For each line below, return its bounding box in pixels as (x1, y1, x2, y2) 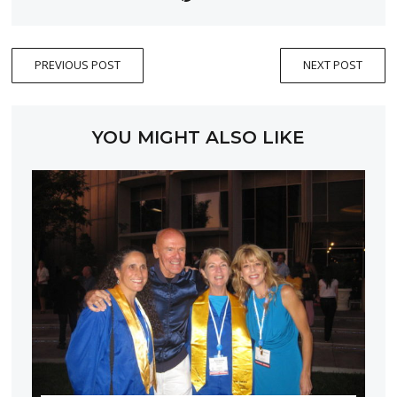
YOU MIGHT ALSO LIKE (92, 126, 305, 148)
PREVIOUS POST (35, 57, 121, 74)
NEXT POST (302, 57, 362, 74)
